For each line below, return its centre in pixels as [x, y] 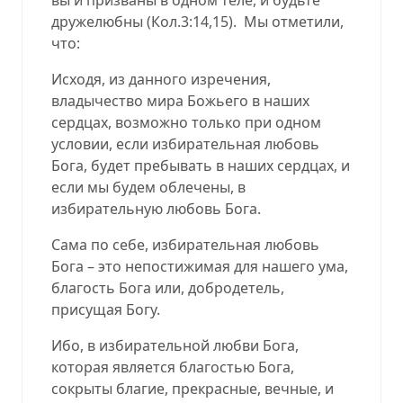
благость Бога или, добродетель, [168, 287]
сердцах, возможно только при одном [186, 122]
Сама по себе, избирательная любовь [185, 244]
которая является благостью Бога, [173, 367]
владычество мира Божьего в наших [180, 100]
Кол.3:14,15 [190, 21]
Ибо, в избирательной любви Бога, [175, 345]
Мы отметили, [294, 21]
